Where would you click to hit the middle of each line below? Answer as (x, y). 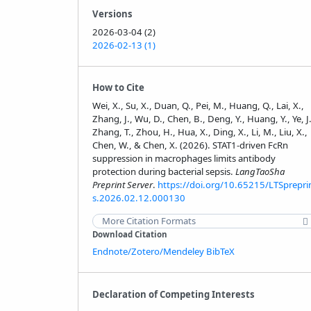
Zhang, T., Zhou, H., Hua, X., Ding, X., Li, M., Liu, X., (200, 132)
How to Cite (118, 88)
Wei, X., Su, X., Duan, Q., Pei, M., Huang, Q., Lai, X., (198, 106)
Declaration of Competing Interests (173, 294)
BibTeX (220, 252)
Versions (112, 14)
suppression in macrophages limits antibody (184, 159)
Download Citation (129, 235)
